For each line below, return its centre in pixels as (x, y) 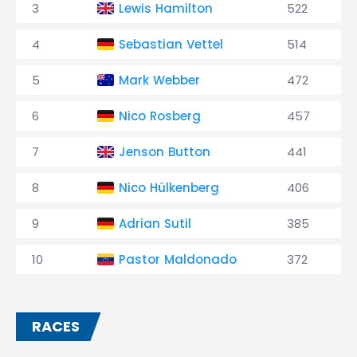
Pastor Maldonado (178, 259)
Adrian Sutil (155, 224)
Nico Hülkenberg (169, 188)
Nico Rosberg (160, 116)
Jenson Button (165, 152)
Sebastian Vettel (171, 44)
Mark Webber (159, 80)
